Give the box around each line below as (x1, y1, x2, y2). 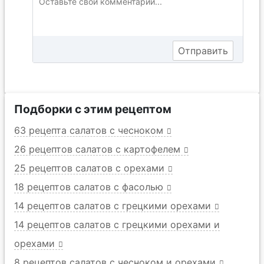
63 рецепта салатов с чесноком (14, 124, 163, 137)
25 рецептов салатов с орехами (14, 162, 164, 174)
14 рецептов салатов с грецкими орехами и (14, 219, 220, 231)
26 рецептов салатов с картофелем (14, 143, 180, 156)
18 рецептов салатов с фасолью (14, 181, 163, 193)
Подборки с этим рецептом (14, 102, 171, 117)
